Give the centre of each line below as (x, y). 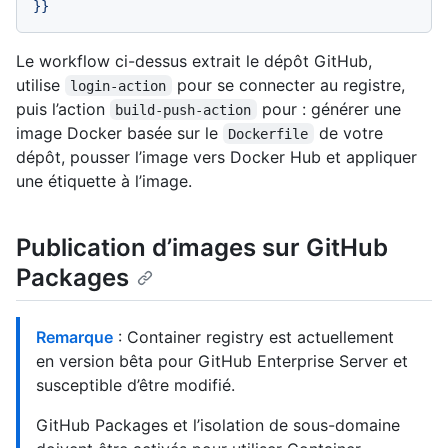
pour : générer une (331, 108)
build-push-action (183, 109)
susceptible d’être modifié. (135, 384)
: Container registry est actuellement (253, 336)
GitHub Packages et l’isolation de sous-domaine (218, 424)
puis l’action (63, 108)
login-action (118, 85)
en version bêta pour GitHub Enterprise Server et (222, 360)
